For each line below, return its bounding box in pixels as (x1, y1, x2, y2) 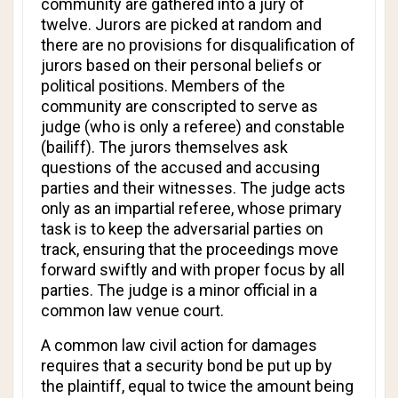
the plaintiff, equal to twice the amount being (41, 377, 354, 395)
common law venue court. (41, 301, 224, 320)
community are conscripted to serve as (41, 97, 318, 115)
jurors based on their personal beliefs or (41, 56, 322, 75)
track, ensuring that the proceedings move (41, 240, 338, 259)
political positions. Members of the (41, 76, 285, 95)
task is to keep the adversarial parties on (41, 219, 323, 238)
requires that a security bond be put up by (41, 356, 332, 375)
